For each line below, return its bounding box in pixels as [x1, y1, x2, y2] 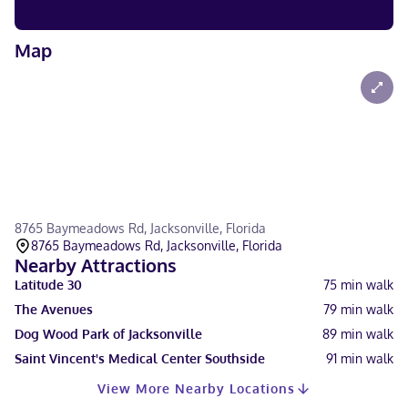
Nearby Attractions [15, 253, 177, 277]
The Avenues [15, 301, 93, 317]
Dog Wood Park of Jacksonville [15, 326, 202, 342]
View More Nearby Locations [97, 381, 295, 396]
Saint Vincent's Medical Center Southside [15, 351, 265, 366]
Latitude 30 [15, 277, 82, 292]
